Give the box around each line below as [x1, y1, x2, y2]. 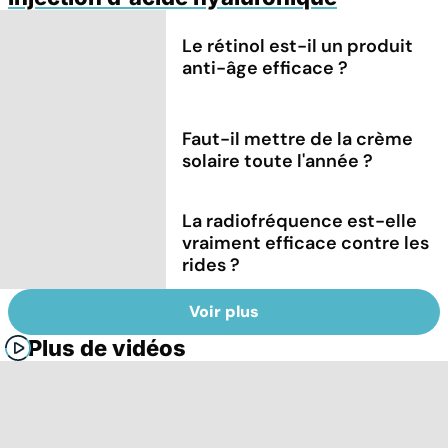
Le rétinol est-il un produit [182, 33, 414, 58]
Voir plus [189, 301, 259, 323]
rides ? [182, 252, 241, 277]
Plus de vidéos [28, 335, 186, 362]
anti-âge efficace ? [182, 55, 349, 80]
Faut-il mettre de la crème [182, 126, 414, 151]
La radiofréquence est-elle [182, 208, 418, 233]
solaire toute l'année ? [182, 148, 374, 173]
